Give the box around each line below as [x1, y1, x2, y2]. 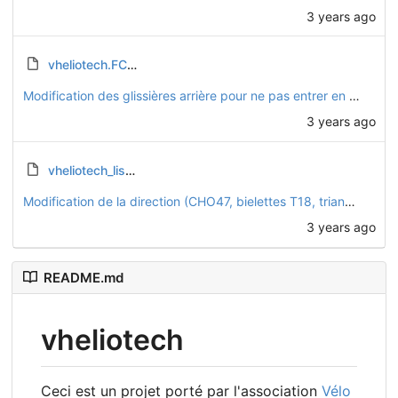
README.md [44, 268, 123, 286]
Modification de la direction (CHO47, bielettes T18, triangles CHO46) [344, 194, 355, 210]
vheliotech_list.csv [47, 163, 125, 179]
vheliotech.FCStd [47, 57, 127, 73]
